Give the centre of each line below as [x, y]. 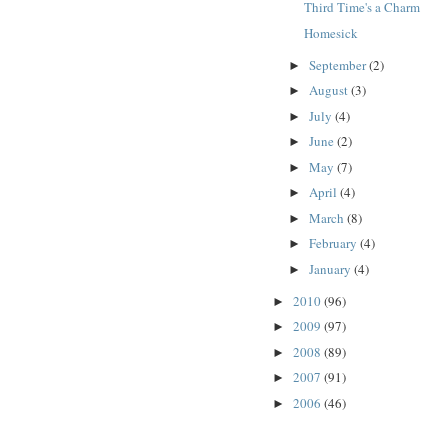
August [329, 90]
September [338, 64]
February [334, 243]
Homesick [331, 32]
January [331, 268]
